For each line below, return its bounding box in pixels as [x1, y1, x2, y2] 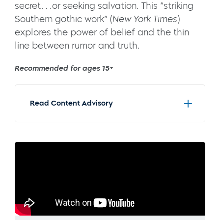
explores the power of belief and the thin [15, 27, 189, 38]
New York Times [112, 14, 177, 25]
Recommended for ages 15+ [15, 64, 114, 73]
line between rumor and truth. [15, 40, 140, 52]
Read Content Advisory [30, 99, 113, 108]
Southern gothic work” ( [15, 14, 112, 25]
